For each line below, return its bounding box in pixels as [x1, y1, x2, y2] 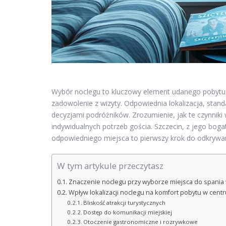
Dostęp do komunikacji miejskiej [83, 208, 173, 216]
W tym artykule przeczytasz [57, 160, 163, 172]
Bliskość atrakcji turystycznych [83, 199, 166, 207]
